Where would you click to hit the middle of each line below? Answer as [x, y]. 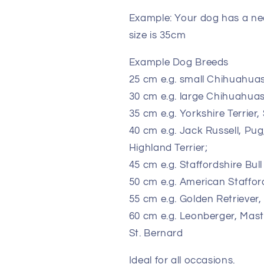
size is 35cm [157, 36]
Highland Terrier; [168, 148]
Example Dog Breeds [179, 63]
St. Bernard [156, 234]
